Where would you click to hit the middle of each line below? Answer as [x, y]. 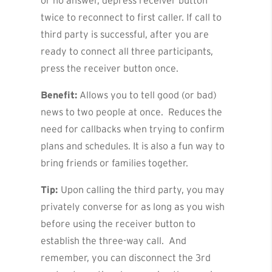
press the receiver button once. [110, 68]
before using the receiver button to [118, 224]
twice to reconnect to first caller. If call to [131, 17]
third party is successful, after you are [125, 34]
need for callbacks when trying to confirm [133, 129]
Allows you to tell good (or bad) [147, 95]
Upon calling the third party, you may [143, 190]
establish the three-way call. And [114, 241]
